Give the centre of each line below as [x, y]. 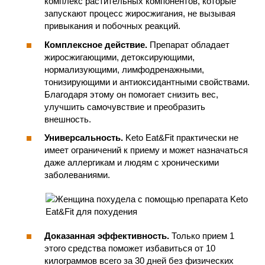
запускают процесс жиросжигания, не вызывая [140, 13]
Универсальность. [84, 138]
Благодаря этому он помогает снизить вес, [131, 94]
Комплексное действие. [96, 44]
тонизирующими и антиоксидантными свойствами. [147, 82]
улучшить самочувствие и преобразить [125, 106]
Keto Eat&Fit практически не [181, 138]
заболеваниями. [77, 175]
